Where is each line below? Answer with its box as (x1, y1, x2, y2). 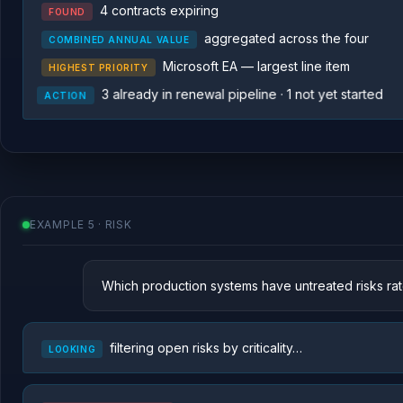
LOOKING (49, 344, 96, 354)
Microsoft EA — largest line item (162, 58, 350, 74)
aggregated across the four (203, 31, 369, 46)
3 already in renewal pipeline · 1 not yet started (104, 86, 381, 102)
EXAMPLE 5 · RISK (30, 218, 132, 231)
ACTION (49, 90, 91, 101)
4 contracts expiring (100, 3, 219, 18)
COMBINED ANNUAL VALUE (49, 34, 190, 45)
